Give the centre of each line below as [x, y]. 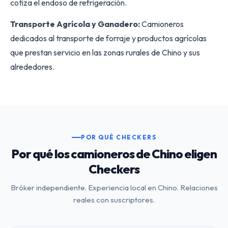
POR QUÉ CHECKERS [119, 137]
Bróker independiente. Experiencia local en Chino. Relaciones [114, 188]
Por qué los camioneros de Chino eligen [114, 154]
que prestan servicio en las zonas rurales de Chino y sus [105, 52]
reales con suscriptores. [114, 200]
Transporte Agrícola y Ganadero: [75, 24]
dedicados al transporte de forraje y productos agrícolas [108, 38]
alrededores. [32, 66]
